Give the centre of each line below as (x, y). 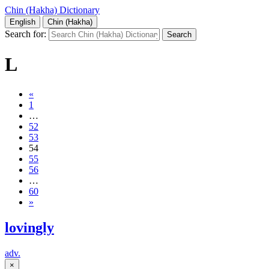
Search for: (26, 34)
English (23, 22)
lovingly (29, 227)
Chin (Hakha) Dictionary (52, 10)
